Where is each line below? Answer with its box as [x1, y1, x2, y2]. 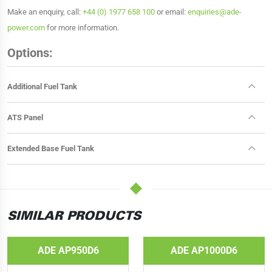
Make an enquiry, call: [7, 7, 83, 16]
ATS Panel [7, 112, 43, 122]
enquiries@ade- [188, 7, 242, 16]
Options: [7, 46, 53, 60]
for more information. [45, 22, 119, 32]
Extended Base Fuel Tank [7, 143, 94, 153]
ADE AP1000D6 [171, 245, 237, 256]
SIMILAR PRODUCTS [7, 211, 141, 222]
